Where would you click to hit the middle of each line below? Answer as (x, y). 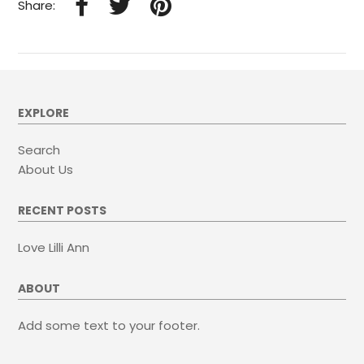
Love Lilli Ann (54, 247)
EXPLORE (44, 113)
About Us (46, 169)
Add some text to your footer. (109, 325)
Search (39, 149)
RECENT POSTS (63, 210)
